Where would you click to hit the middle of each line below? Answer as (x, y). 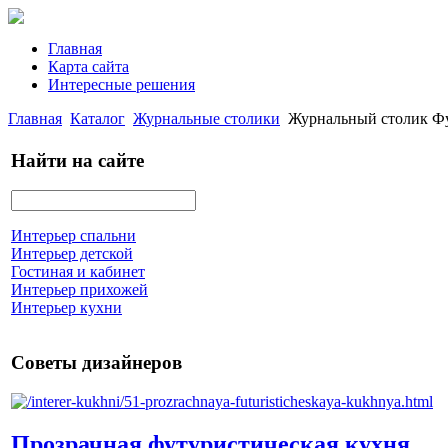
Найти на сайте (77, 160)
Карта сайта (88, 66)
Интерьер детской (72, 254)
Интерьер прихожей (79, 290)
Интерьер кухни (66, 308)
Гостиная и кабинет (78, 272)
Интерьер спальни (73, 236)
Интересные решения (121, 84)
